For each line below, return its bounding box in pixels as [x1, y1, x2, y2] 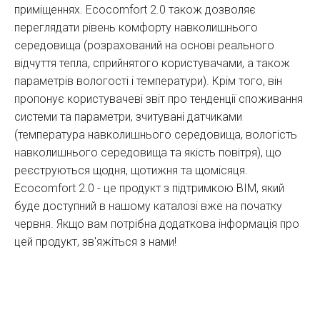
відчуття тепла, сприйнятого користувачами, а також [14, 56, 290, 71]
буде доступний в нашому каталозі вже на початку [14, 199, 282, 214]
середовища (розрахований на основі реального [14, 39, 274, 53]
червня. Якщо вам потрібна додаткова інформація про [14, 217, 299, 231]
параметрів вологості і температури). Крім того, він [14, 74, 282, 89]
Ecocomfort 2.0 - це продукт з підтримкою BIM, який [14, 181, 284, 196]
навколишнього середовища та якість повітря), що [14, 146, 281, 160]
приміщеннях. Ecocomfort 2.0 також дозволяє [14, 3, 256, 17]
